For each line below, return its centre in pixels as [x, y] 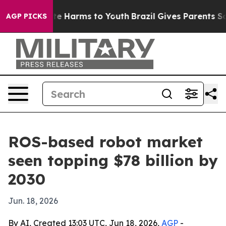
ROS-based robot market [105, 142]
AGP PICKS [26, 16]
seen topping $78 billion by [113, 160]
